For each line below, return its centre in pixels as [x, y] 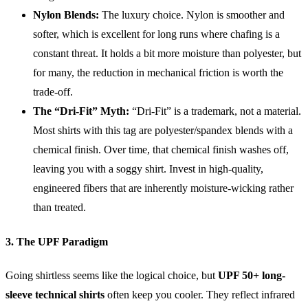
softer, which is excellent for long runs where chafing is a [156, 34]
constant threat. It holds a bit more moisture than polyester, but [167, 54]
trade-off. [53, 92]
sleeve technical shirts [55, 294]
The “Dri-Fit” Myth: [81, 111]
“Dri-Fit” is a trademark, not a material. [215, 111]
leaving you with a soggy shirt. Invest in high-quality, [148, 169]
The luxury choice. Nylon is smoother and [192, 15]
